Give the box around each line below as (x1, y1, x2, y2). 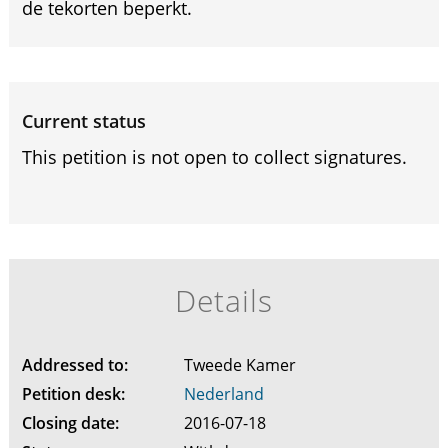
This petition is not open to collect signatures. (21, 145, 407, 169)
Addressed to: (21, 354, 128, 376)
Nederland (183, 383, 264, 405)
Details (174, 280, 274, 321)
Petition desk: (21, 383, 125, 405)
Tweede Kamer (183, 354, 300, 376)
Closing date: (21, 412, 119, 434)
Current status (21, 109, 146, 133)
